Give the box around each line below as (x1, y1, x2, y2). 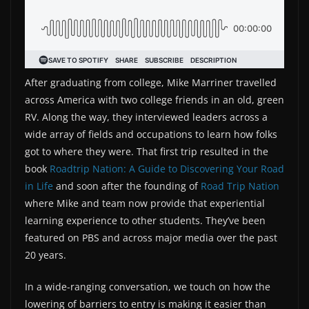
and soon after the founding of (53, 179, 201, 192)
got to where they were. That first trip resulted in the (25, 144, 268, 158)
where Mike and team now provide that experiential (25, 196, 265, 210)
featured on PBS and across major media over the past (25, 230, 277, 244)
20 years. (25, 248, 66, 261)
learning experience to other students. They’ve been (25, 213, 266, 227)
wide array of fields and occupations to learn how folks (25, 127, 277, 141)
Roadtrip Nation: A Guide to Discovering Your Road (50, 161, 284, 175)
